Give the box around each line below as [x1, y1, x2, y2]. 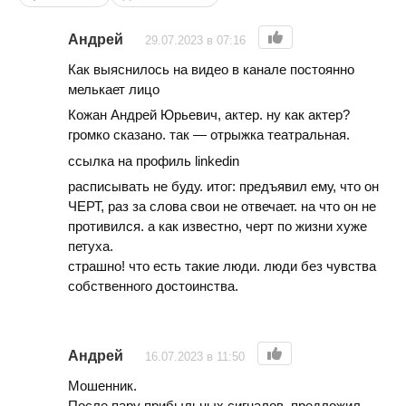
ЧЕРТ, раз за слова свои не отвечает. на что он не [68, 198, 376, 214]
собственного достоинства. [68, 278, 238, 294]
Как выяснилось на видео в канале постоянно [68, 61, 354, 77]
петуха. [68, 238, 113, 254]
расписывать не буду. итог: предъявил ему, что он [68, 179, 379, 194]
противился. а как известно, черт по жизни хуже [68, 218, 367, 234]
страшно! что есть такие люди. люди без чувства [68, 258, 376, 274]
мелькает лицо [68, 81, 159, 97]
